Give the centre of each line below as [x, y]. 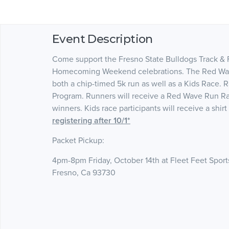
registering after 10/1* [91, 120]
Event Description [102, 39]
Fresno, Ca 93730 [84, 173]
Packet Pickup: [79, 140]
